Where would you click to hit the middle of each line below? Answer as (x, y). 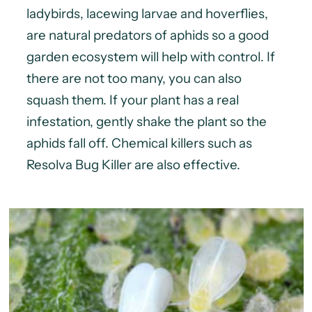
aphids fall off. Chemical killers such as (139, 143)
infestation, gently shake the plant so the (146, 122)
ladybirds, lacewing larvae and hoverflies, (147, 14)
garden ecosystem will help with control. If (150, 57)
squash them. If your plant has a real (132, 100)
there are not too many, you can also (134, 79)
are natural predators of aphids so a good (147, 36)
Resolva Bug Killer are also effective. (133, 165)
